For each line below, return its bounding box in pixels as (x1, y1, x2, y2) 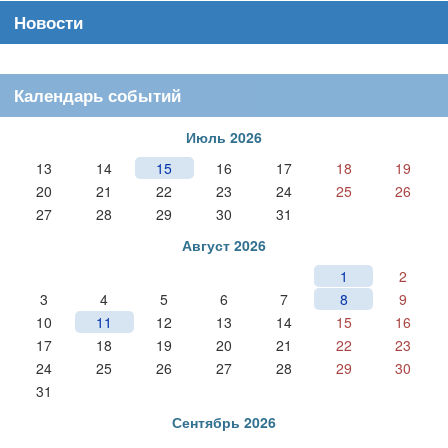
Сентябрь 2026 (172, 411, 276, 432)
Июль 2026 (186, 126, 262, 147)
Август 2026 (182, 234, 266, 255)
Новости (14, 9, 83, 34)
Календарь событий (14, 82, 181, 107)
